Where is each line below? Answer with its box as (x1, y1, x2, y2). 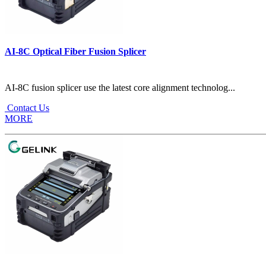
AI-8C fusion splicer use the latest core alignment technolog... (5, 82, 235, 93)
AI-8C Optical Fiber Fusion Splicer (5, 46, 146, 56)
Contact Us (5, 102, 49, 113)
